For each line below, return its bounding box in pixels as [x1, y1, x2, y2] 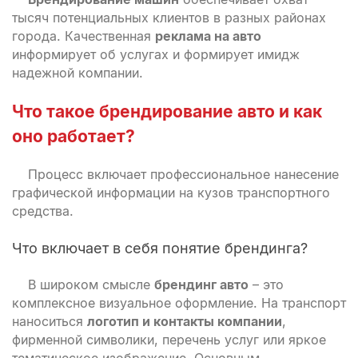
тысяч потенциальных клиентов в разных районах [12, 10, 326, 26]
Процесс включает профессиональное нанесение [28, 166, 339, 182]
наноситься [12, 313, 87, 329]
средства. [12, 203, 74, 219]
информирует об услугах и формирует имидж [12, 46, 300, 62]
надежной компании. [12, 65, 143, 81]
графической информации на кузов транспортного [12, 185, 330, 201]
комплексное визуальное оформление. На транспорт [12, 295, 346, 311]
